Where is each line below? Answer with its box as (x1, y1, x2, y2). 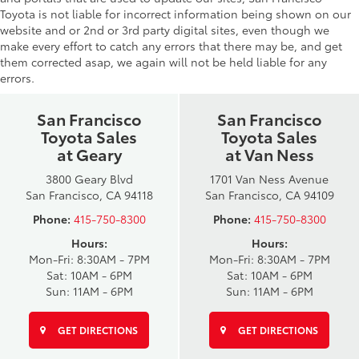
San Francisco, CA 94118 (25, 186, 153, 203)
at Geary (56, 142, 122, 165)
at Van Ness (224, 142, 314, 165)
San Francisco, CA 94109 (204, 186, 334, 203)
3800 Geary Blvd (45, 170, 133, 187)
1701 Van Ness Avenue (210, 170, 329, 187)
